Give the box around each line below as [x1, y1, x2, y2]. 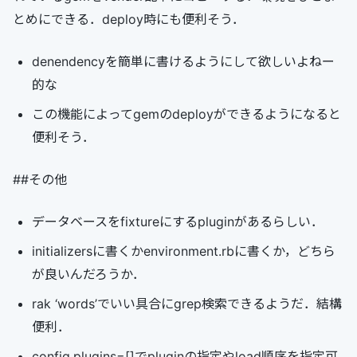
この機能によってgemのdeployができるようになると [32, 106, 341, 122]
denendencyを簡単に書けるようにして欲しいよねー [32, 53, 335, 69]
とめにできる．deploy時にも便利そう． [13, 11, 245, 27]
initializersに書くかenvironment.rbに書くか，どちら [32, 243, 335, 259]
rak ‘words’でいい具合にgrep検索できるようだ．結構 [32, 296, 342, 312]
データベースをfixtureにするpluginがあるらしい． [32, 214, 324, 229]
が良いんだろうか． [32, 266, 145, 282]
